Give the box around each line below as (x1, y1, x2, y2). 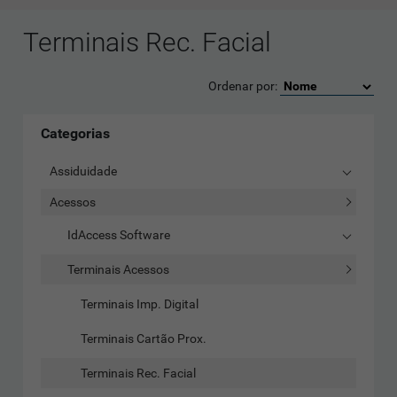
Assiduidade (50, 164, 118, 179)
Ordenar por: (207, 79, 280, 94)
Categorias (41, 125, 111, 143)
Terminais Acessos (67, 262, 170, 277)
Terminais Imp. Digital (81, 297, 199, 312)
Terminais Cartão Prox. (81, 331, 207, 346)
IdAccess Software (67, 228, 171, 243)
